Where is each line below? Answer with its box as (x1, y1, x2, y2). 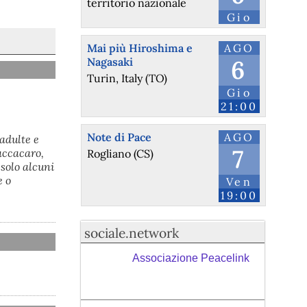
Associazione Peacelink (132, 251, 249, 264)
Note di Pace (86, 130, 151, 145)
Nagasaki (86, 55, 133, 69)
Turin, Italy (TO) (86, 71, 167, 85)
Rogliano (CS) (86, 146, 153, 160)
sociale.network (84, 225, 180, 242)
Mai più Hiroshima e (86, 41, 193, 56)
